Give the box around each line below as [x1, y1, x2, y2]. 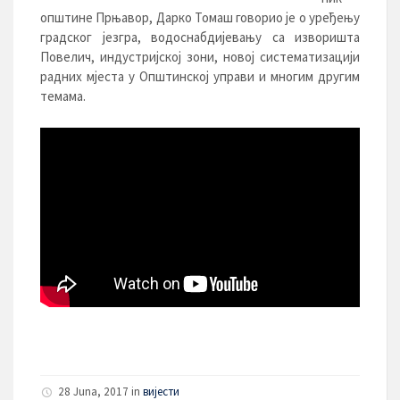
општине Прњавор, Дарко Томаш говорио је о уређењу [40, 9, 360, 26]
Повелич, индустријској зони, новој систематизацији [40, 48, 360, 65]
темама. [40, 87, 86, 104]
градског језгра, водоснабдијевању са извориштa [40, 29, 360, 46]
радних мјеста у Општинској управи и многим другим [40, 68, 360, 85]
